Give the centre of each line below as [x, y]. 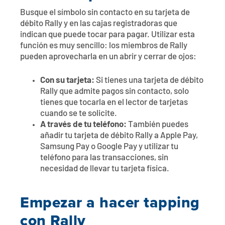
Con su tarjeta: [67, 80]
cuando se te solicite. [79, 114]
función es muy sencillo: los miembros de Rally [104, 46]
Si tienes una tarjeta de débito [149, 80]
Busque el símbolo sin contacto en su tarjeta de [105, 13]
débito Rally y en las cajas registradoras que [99, 24]
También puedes [157, 125]
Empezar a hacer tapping [110, 202]
